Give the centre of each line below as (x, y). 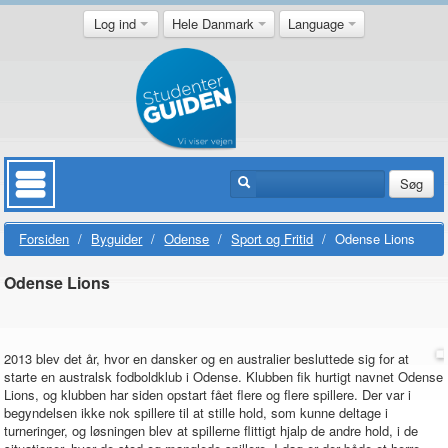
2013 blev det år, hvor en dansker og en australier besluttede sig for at (207, 358)
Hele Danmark (215, 23)
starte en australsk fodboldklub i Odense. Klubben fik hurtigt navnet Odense (224, 376)
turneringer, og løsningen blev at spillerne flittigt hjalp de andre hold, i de (211, 430)
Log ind (117, 23)
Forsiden (44, 238)
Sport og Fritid (272, 238)
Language (318, 23)
